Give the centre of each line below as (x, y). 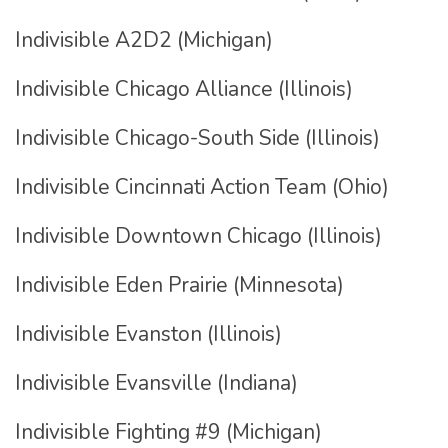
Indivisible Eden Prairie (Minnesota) (179, 285)
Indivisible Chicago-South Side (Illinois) (197, 138)
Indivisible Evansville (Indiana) (156, 383)
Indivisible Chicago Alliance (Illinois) (184, 89)
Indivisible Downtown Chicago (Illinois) (198, 236)
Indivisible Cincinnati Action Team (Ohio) (204, 187)
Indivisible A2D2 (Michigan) (144, 40)
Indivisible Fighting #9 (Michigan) (168, 432)
